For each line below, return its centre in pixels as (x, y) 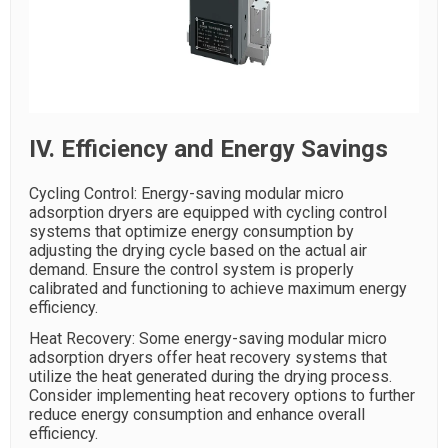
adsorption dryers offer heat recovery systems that (208, 357)
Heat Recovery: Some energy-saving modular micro (208, 338)
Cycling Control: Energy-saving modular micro (186, 193)
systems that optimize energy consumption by (191, 231)
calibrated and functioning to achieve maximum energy (218, 288)
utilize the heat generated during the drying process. (210, 376)
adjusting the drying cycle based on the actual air (198, 250)
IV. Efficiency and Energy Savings (208, 149)
